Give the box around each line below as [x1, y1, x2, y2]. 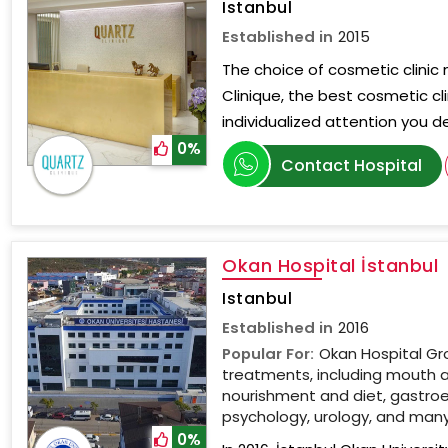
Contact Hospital [281, 154, 423, 177]
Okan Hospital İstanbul [222, 253, 439, 278]
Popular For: [222, 343, 315, 364]
